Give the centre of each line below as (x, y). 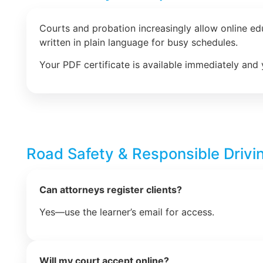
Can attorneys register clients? (111, 189)
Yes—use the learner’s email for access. (127, 212)
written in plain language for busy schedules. (139, 42)
